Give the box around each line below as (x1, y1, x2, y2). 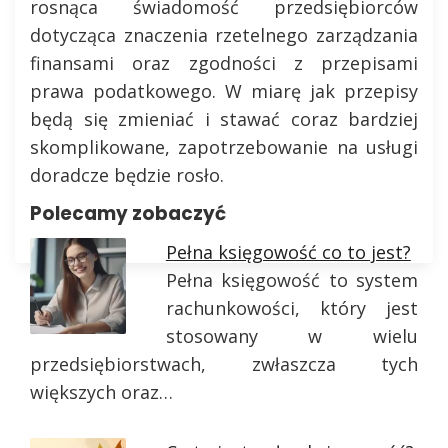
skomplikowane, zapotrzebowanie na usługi (30, 135, 418, 159)
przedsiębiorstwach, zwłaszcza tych (30, 352, 418, 376)
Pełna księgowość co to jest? (165, 240, 411, 264)
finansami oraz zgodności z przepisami (30, 51, 418, 75)
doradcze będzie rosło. (30, 163, 224, 187)
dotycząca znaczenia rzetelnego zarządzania (30, 23, 418, 47)
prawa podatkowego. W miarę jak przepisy (30, 79, 418, 103)
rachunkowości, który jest (165, 296, 418, 320)
